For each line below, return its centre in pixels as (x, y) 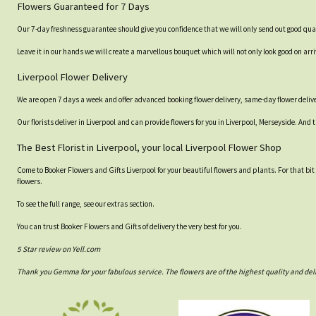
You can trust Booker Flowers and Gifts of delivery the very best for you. (129, 227)
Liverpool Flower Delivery (72, 77)
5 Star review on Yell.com (59, 249)
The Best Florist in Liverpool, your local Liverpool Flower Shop (149, 148)
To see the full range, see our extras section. (86, 204)
